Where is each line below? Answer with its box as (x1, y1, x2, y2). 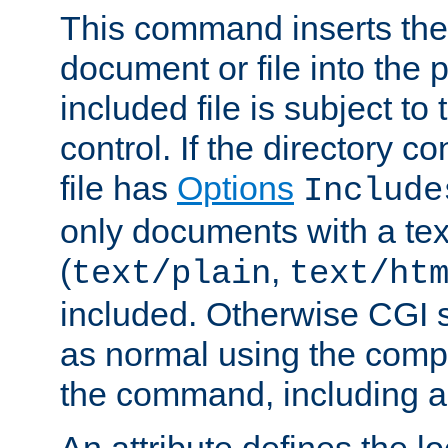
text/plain (71, 254, 271, 293)
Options (177, 168, 294, 207)
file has (60, 168, 177, 207)
